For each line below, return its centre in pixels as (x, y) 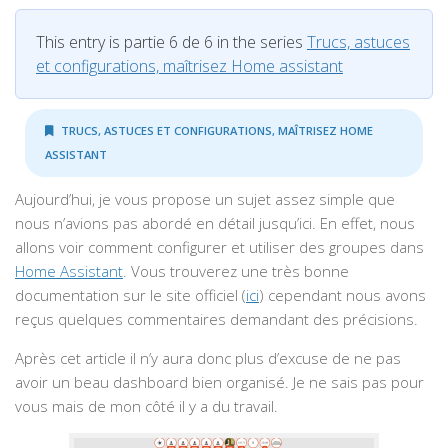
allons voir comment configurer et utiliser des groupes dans (219, 247)
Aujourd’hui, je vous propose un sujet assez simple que (205, 199)
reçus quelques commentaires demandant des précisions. (216, 319)
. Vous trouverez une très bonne (236, 271)
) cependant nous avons (342, 295)
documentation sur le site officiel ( (130, 295)
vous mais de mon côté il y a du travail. (146, 406)
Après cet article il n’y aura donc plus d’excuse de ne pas (208, 358)
